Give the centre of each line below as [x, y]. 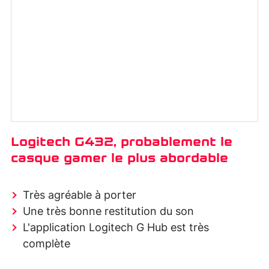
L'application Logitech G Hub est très [116, 228]
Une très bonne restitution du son [108, 212]
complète [47, 244]
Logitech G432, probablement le [122, 141]
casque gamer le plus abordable [119, 158]
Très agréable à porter [80, 195]
